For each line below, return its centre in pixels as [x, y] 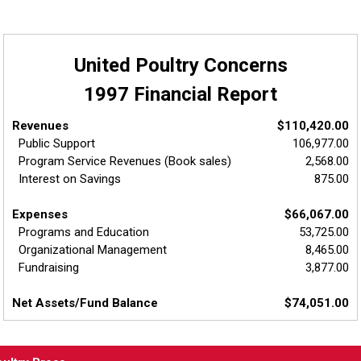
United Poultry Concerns [180, 65]
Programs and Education [81, 232]
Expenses [40, 214]
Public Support [54, 143]
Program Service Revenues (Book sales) [122, 161]
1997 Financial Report [180, 94]
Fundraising [46, 267]
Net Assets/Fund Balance [85, 303]
